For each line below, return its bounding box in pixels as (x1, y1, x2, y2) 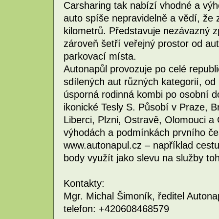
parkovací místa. (64, 50, 136, 62)
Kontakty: (64, 177, 105, 189)
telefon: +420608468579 (64, 203, 169, 214)
